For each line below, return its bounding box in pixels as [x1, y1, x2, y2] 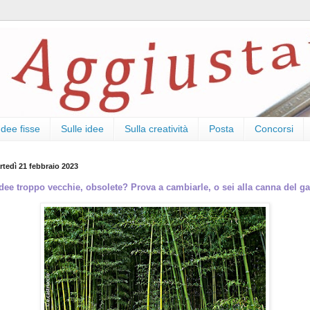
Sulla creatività [125, 123, 188, 135]
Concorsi [255, 123, 293, 135]
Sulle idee [61, 123, 104, 135]
